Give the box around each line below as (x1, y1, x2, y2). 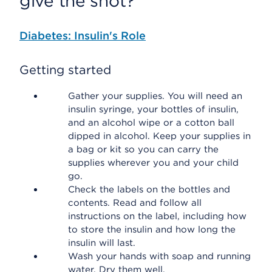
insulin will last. (68, 237, 135, 248)
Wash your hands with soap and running (68, 251, 251, 262)
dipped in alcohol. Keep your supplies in (68, 131, 251, 141)
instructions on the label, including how (68, 211, 246, 222)
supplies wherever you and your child (68, 157, 239, 168)
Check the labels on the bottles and (68, 184, 230, 195)
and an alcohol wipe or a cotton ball (68, 117, 234, 128)
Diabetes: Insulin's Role (19, 29, 146, 42)
